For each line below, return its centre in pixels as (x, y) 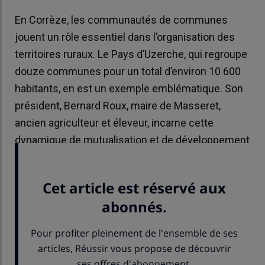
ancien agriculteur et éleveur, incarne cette (114, 123)
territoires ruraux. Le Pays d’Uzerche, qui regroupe (131, 54)
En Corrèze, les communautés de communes (121, 20)
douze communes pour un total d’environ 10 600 (128, 72)
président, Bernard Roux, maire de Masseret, (118, 106)
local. (27, 157)
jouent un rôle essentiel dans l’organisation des (125, 37)
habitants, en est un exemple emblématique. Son (129, 89)
